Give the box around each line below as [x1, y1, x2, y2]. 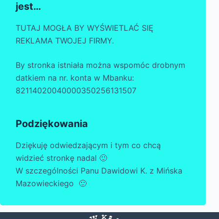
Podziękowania [16, 118, 88, 130]
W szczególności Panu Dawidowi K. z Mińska [16, 166, 182, 176]
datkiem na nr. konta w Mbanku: [16, 73, 141, 83]
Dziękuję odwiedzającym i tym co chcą [16, 140, 161, 151]
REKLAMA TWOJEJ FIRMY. [16, 36, 114, 46]
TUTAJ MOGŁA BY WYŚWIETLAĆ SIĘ [16, 23, 153, 33]
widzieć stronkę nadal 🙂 [16, 153, 107, 163]
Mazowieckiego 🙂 [16, 178, 87, 189]
